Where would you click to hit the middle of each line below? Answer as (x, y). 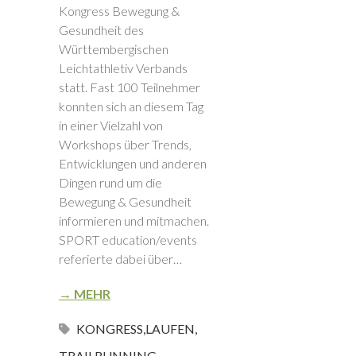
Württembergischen (114, 48)
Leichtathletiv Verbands (123, 68)
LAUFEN (170, 328)
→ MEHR (85, 293)
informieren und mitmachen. (134, 220)
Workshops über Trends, (125, 144)
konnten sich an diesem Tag (131, 106)
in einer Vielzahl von (111, 125)
